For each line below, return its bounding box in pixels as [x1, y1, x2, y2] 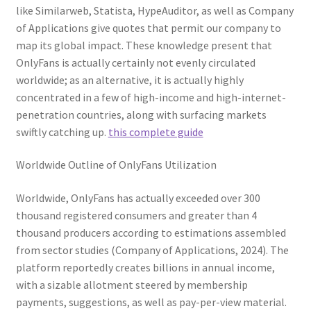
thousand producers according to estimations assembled [15, 226, 286, 239]
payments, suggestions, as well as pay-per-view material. [15, 295, 287, 309]
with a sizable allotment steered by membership [15, 278, 248, 292]
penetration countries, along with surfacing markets [15, 107, 267, 121]
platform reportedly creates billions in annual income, [15, 260, 275, 274]
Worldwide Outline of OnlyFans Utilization [15, 158, 217, 172]
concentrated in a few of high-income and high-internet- [15, 90, 286, 104]
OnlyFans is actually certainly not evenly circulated [15, 55, 255, 69]
